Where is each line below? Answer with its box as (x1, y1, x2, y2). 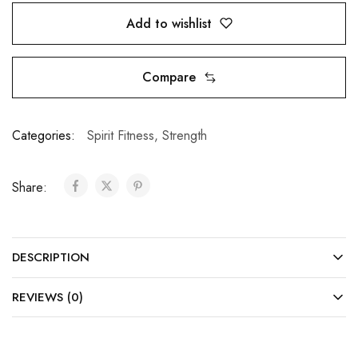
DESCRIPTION (12, 249, 89, 267)
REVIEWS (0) (12, 288, 83, 307)
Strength (162, 126, 207, 145)
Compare (141, 68, 196, 87)
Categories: (12, 126, 75, 145)
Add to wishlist (125, 14, 212, 33)
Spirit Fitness (87, 126, 154, 145)
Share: (12, 178, 51, 197)
